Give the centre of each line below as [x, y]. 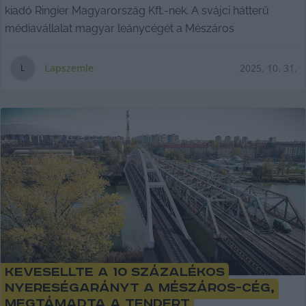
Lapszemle [69, 68]
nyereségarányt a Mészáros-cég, [140, 288]
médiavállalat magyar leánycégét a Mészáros [120, 28]
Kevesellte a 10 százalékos [115, 273]
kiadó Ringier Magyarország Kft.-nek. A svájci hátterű [137, 10]
